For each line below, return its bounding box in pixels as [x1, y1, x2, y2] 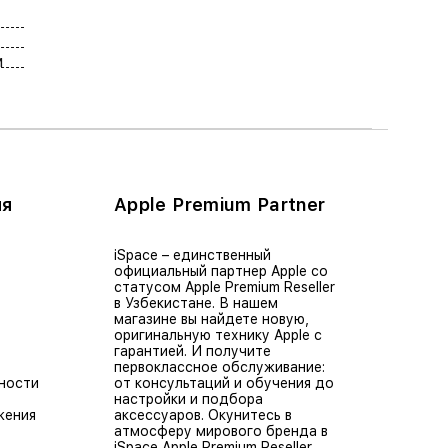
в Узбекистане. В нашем [114, 295, 278, 312]
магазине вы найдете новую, [114, 311, 309, 328]
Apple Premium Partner [114, 194, 326, 216]
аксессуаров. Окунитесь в [114, 407, 292, 424]
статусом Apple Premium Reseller [114, 279, 335, 296]
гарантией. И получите [114, 343, 271, 360]
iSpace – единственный [114, 247, 271, 264]
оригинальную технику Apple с [114, 327, 322, 344]
